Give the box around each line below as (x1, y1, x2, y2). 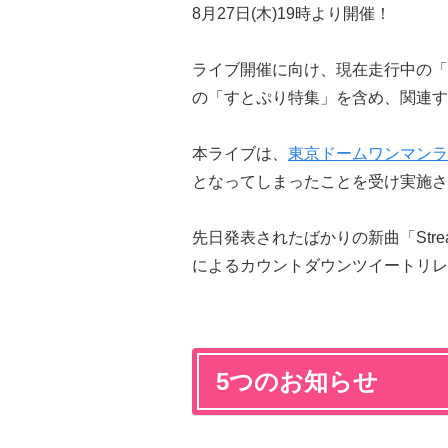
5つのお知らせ (216, 367, 378, 395)
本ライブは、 (192, 144, 288, 162)
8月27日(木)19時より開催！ (192, 4, 391, 22)
